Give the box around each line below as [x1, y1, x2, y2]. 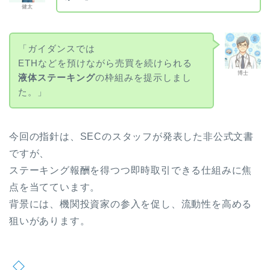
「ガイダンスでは [17, 43, 95, 54]
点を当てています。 [9, 181, 101, 192]
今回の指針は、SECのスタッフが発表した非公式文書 [9, 131, 254, 142]
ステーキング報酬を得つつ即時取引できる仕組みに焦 [9, 165, 253, 175]
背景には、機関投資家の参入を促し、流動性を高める [9, 198, 253, 209]
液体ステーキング [17, 72, 95, 83]
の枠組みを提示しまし [95, 72, 192, 83]
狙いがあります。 [9, 215, 90, 226]
